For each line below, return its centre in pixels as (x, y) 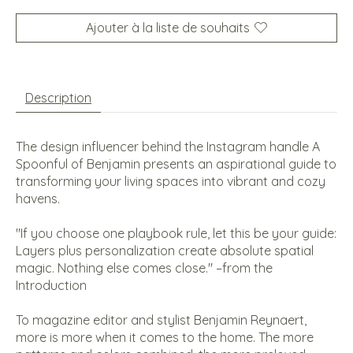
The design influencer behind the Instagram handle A (168, 146)
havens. (38, 198)
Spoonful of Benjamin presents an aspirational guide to (176, 163)
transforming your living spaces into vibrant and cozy (171, 181)
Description (58, 97)
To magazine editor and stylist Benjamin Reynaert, (161, 320)
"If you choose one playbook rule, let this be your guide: (176, 233)
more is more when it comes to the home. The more (165, 337)
